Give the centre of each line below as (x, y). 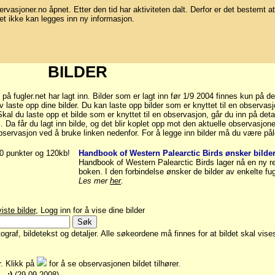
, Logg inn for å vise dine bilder (90, 211)
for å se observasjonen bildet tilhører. (114, 264)
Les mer (94, 181)
